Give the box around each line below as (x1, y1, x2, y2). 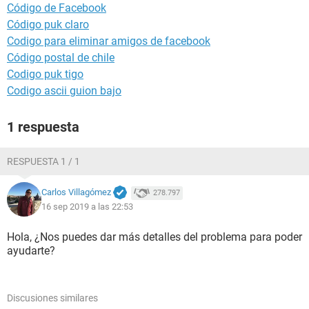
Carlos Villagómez (41, 187, 111, 198)
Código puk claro (7, 18, 89, 31)
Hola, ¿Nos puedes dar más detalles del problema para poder (7, 230, 302, 243)
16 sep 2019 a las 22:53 (41, 201, 133, 212)
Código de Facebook (7, 1, 106, 14)
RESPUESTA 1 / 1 (7, 156, 80, 167)
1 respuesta (7, 119, 79, 135)
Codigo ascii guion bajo (7, 84, 121, 97)
